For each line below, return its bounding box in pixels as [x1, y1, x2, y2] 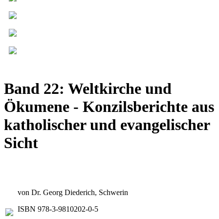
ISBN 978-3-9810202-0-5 [18, 205, 98, 214]
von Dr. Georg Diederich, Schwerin [18, 188, 128, 197]
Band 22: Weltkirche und [4, 79, 172, 97]
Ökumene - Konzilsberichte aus [4, 97, 214, 115]
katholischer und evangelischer [4, 115, 210, 133]
